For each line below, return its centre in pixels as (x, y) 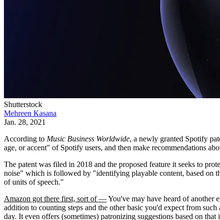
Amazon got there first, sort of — (55, 199)
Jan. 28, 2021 (25, 122)
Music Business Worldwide (88, 139)
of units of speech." (34, 182)
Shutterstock (23, 105)
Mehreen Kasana (30, 113)
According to (25, 139)
